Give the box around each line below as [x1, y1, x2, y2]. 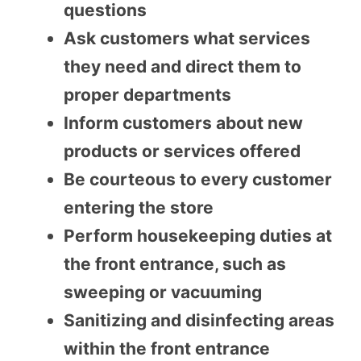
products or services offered [64, 141, 301, 162]
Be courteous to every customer [64, 169, 332, 190]
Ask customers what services [64, 28, 310, 49]
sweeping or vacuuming [64, 282, 262, 303]
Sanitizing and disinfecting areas [64, 310, 334, 331]
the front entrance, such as [64, 254, 286, 275]
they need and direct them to [64, 56, 301, 77]
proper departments [64, 85, 231, 106]
